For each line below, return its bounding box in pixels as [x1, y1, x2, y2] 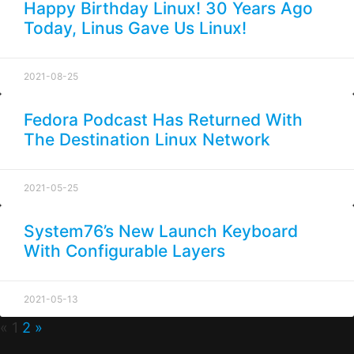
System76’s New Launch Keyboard [24, 221, 298, 242]
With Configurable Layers [24, 241, 225, 262]
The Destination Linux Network [24, 130, 270, 150]
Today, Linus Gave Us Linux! [24, 18, 247, 39]
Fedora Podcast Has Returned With [24, 110, 303, 130]
